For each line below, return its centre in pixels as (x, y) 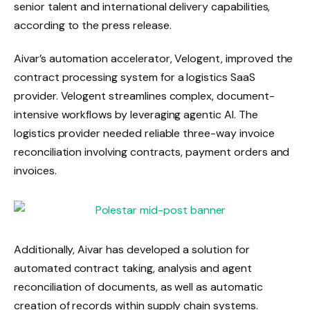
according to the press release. (93, 26)
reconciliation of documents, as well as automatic (138, 286)
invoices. (35, 171)
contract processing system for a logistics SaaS (135, 77)
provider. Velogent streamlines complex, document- (144, 96)
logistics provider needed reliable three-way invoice (144, 134)
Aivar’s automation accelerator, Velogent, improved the (154, 59)
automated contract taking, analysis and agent (133, 268)
